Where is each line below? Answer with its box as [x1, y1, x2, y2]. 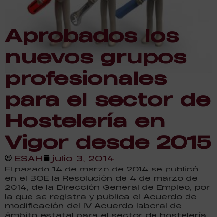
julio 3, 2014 [52, 153, 114, 163]
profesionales [5, 65, 167, 90]
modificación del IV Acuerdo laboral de [5, 201, 182, 210]
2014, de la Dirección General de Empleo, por [5, 182, 210, 192]
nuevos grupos [5, 44, 186, 68]
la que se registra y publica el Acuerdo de [5, 191, 197, 201]
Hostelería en [5, 108, 165, 132]
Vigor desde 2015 [5, 129, 211, 154]
